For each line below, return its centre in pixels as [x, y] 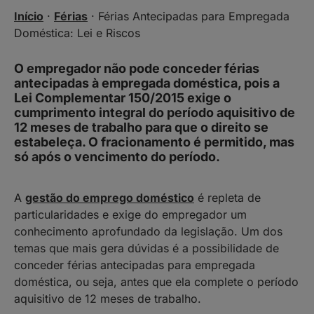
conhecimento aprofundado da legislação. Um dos [148, 231]
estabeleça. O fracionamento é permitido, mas [154, 142]
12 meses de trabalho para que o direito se [141, 127]
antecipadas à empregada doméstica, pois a [147, 83]
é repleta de [227, 198]
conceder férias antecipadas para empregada [135, 265]
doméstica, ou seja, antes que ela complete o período [156, 282]
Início [29, 16]
